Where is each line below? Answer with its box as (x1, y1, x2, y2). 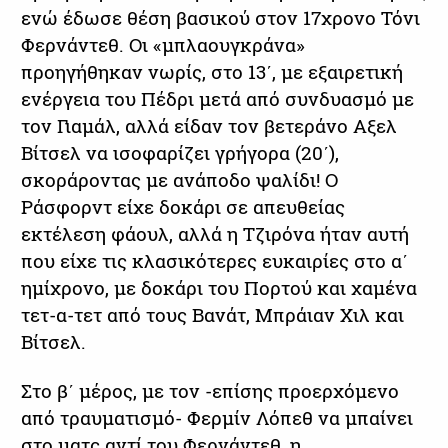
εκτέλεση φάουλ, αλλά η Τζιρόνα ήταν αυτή (21, 220, 409, 247)
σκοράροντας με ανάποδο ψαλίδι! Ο (21, 166, 338, 193)
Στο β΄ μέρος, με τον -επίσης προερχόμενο (21, 378, 399, 404)
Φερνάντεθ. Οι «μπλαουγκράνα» (21, 31, 305, 58)
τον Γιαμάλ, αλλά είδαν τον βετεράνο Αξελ (21, 112, 397, 139)
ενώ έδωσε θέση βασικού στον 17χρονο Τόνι (21, 4, 420, 31)
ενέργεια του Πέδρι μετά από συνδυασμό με (21, 85, 414, 112)
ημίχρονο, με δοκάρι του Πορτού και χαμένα (21, 274, 417, 301)
